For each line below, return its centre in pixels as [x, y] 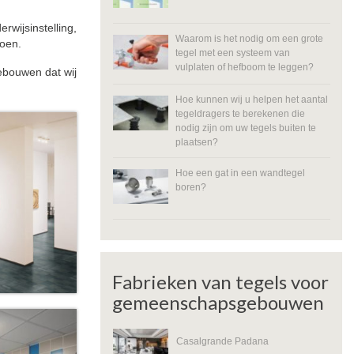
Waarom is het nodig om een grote [249, 39]
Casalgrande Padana [222, 341]
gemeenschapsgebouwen [218, 302]
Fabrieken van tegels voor [220, 281]
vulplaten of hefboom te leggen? [244, 67]
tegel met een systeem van [232, 53]
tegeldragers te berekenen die [240, 114]
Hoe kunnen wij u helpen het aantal [251, 100]
